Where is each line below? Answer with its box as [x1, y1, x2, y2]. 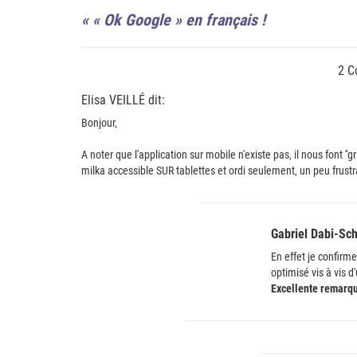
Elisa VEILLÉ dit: [81, 92, 165, 108]
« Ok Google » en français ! [92, 10, 265, 29]
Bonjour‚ [81, 116, 117, 129]
